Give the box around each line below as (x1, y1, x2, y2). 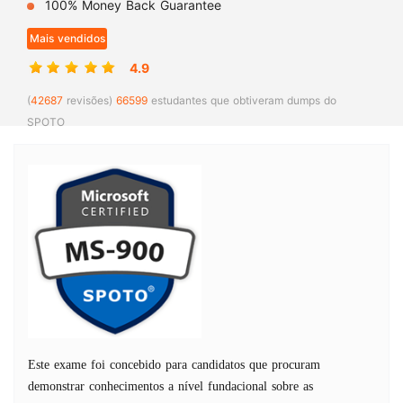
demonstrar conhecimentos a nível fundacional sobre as (28, 380, 313, 393)
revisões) (63, 94, 112, 107)
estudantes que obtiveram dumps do (148, 94, 336, 107)
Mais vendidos (29, 31, 105, 45)
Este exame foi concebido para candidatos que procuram (28, 358, 320, 372)
